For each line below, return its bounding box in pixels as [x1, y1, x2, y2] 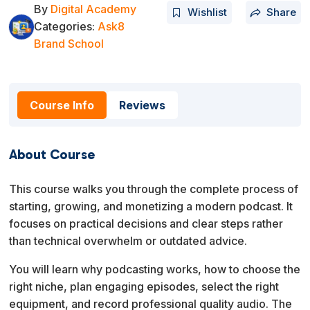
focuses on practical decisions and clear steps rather [9, 217, 284, 231]
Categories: [34, 19, 98, 34]
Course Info [30, 98, 95, 113]
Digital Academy [51, 2, 137, 17]
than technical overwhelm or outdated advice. [9, 234, 248, 248]
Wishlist [187, 6, 227, 19]
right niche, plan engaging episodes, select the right [9, 280, 280, 294]
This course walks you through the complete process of [9, 182, 299, 197]
